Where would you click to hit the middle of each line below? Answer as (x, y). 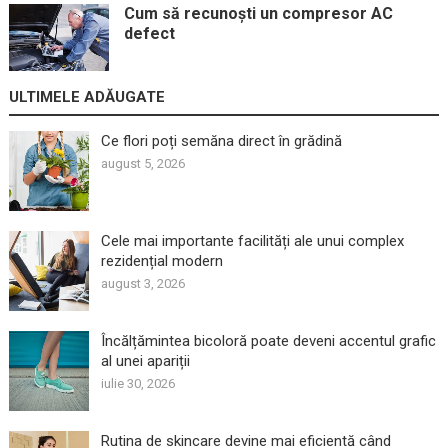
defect (149, 34)
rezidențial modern (161, 260)
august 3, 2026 (142, 283)
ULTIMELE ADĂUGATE (86, 96)
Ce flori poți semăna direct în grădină (221, 140)
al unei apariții (145, 360)
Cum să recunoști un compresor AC (258, 14)
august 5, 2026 (142, 163)
